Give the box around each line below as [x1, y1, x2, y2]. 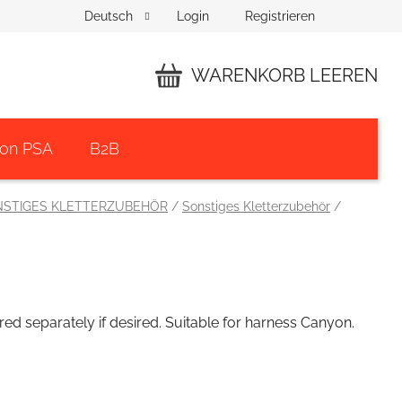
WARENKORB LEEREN [191, 64, 379, 86]
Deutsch [84, 9, 137, 23]
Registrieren [245, 8, 316, 23]
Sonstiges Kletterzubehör [182, 198, 330, 214]
